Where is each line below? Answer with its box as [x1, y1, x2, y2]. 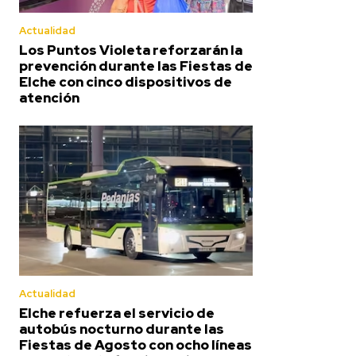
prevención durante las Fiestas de [19, 57, 253, 75]
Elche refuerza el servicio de [19, 304, 215, 322]
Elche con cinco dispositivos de [19, 73, 232, 91]
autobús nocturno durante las [19, 319, 224, 338]
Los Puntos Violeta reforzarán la [19, 41, 242, 60]
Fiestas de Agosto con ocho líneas [19, 335, 252, 354]
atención [19, 89, 79, 107]
